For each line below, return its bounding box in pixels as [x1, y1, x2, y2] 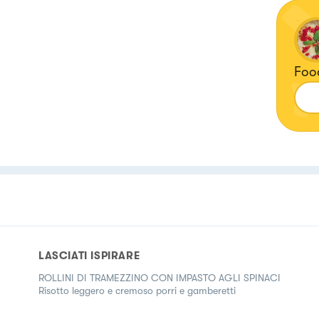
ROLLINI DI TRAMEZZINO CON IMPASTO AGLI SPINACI [38, 272, 281, 283]
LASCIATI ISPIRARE [38, 249, 140, 262]
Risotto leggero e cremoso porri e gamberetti [38, 285, 236, 296]
